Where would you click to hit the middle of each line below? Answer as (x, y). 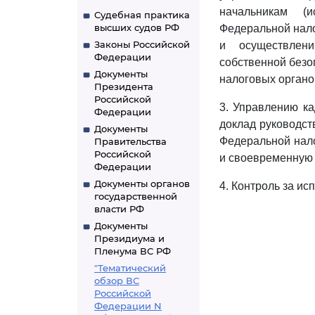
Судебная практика (142, 15)
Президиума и (129, 238)
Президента (124, 86)
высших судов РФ (137, 27)
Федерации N (128, 306)
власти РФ (119, 209)
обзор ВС (117, 281)
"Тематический (130, 268)
